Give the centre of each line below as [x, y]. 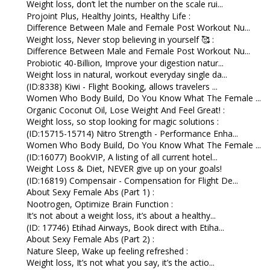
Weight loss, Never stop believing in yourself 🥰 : [120, 39]
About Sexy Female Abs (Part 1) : [90, 192]
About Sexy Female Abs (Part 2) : [90, 239]
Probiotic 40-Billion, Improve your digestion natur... [125, 63]
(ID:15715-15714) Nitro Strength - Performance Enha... [132, 133]
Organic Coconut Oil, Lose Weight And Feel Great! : [125, 110]
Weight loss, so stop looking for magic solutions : [122, 122]
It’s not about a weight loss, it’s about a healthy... [121, 216]
